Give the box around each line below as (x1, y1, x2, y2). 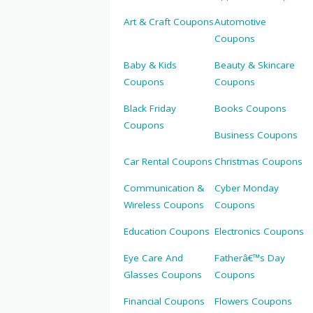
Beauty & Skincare (214, 59, 295, 72)
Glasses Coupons (124, 268, 202, 282)
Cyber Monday (214, 182, 279, 195)
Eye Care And (124, 252, 183, 265)
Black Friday (124, 102, 176, 115)
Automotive (214, 15, 266, 29)
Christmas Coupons (214, 155, 303, 168)
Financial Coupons (124, 295, 205, 308)
